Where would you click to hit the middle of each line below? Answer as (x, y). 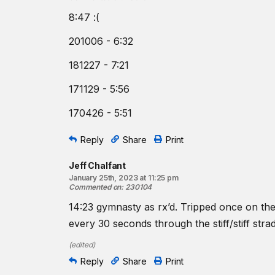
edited (82, 245)
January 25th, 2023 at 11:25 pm (124, 178)
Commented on (95, 187)
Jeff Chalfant (98, 165)
